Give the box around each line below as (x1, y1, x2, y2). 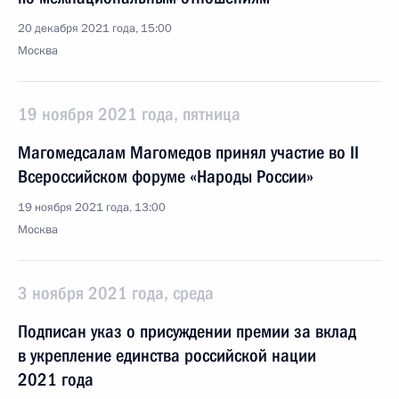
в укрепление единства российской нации (18, 345, 316, 366)
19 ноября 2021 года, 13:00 (18, 199, 166, 216)
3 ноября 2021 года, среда (18, 282, 214, 304)
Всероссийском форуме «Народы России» (18, 166, 313, 187)
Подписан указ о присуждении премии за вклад (18, 321, 356, 342)
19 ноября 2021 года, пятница (18, 103, 240, 125)
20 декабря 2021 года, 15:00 (18, 20, 172, 37)
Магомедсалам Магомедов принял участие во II (18, 142, 359, 163)
